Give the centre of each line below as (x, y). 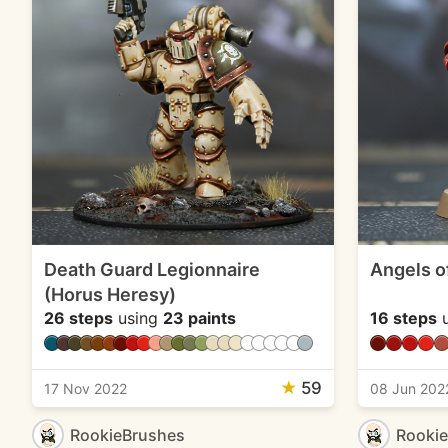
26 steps (78, 317)
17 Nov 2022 (85, 388)
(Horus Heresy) (110, 294)
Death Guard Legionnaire (152, 269)
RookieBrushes (127, 434)
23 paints (199, 317)
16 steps (403, 317)
